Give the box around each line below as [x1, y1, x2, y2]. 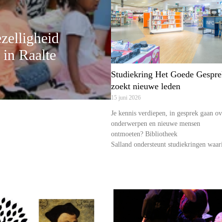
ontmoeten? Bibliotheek [111, 130, 177, 138]
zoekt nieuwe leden [111, 81, 183, 92]
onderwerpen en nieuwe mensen [111, 120, 200, 128]
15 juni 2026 [111, 94, 141, 102]
